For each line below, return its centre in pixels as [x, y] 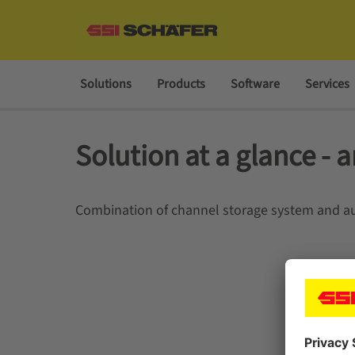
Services [327, 84]
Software [255, 84]
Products [181, 84]
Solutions [105, 84]
